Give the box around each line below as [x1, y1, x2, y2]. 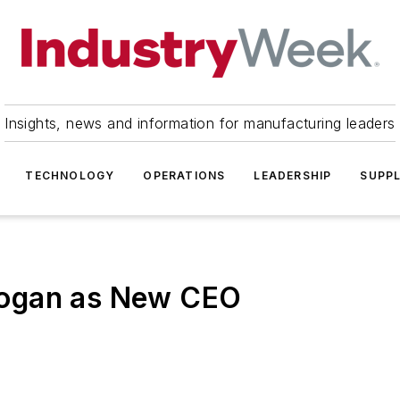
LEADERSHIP [254, 169, 332, 182]
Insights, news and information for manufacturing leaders [4, 114, 396, 132]
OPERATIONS [143, 169, 226, 182]
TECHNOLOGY [25, 169, 115, 182]
